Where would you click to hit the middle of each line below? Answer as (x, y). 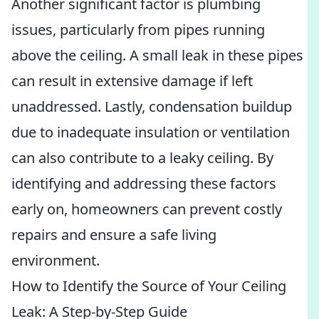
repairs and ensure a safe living (114, 235)
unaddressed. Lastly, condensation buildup (152, 106)
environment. (56, 260)
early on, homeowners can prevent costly (147, 209)
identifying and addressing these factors (144, 183)
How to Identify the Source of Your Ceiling (149, 286)
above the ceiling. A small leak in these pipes (157, 55)
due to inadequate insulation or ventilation (151, 132)
